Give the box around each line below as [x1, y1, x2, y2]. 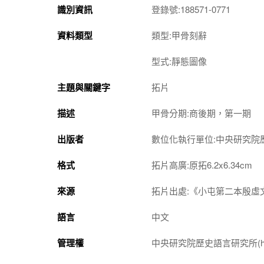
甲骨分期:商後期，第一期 [151, 106, 251, 119]
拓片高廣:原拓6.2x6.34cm [151, 158, 252, 171]
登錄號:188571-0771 [151, 2, 230, 15]
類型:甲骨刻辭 [151, 28, 207, 41]
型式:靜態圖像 [151, 54, 207, 67]
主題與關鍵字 [57, 80, 110, 94]
